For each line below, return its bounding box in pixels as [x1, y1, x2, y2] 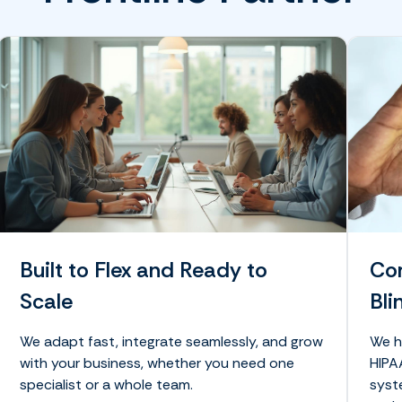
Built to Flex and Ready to [20, 256, 268, 284]
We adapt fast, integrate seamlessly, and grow [20, 332, 324, 352]
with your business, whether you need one [20, 354, 295, 373]
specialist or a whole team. [20, 375, 197, 395]
